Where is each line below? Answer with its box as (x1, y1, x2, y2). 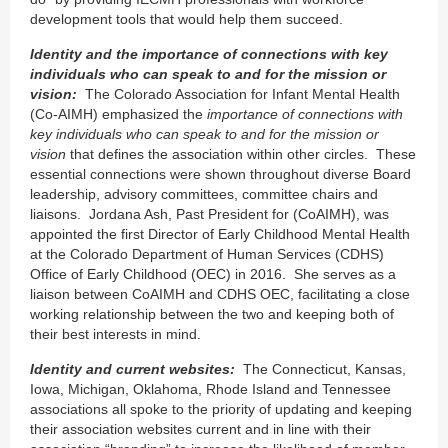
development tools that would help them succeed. (30, 10, 343, 27)
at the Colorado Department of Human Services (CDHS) (30, 245, 384, 262)
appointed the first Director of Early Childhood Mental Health (30, 225, 410, 242)
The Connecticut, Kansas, (235, 360, 406, 377)
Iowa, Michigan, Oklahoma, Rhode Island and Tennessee (30, 380, 391, 397)
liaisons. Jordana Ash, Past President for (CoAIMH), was (30, 205, 389, 222)
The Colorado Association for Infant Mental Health (85, 85, 400, 102)
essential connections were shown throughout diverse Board (30, 165, 411, 182)
